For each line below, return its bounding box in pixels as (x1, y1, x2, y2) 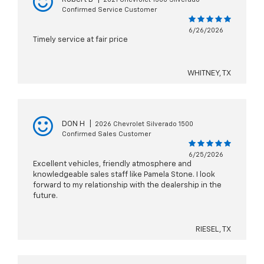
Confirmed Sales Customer (62, 131, 151, 138)
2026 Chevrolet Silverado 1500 (95, 121, 193, 128)
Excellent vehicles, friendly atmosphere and (33, 160, 192, 169)
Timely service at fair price (33, 36, 128, 44)
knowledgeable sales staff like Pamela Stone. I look (33, 171, 215, 179)
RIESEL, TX (196, 226, 231, 234)
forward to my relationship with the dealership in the (33, 181, 222, 190)
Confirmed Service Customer (62, 6, 157, 14)
